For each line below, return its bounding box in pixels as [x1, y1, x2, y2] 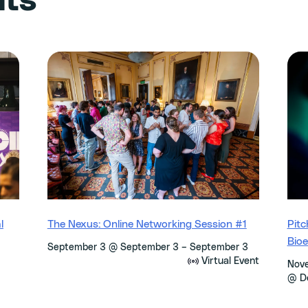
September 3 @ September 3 [47, 243, 179, 253]
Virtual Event [201, 256, 260, 267]
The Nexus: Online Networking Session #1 [47, 219, 247, 230]
